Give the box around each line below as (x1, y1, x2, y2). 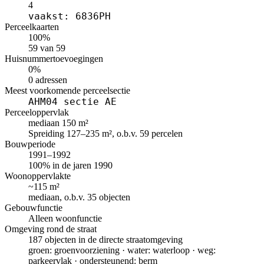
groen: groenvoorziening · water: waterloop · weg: (28, 245, 216, 256)
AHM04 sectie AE (28, 96, 117, 108)
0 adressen (28, 75, 67, 85)
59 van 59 (28, 43, 65, 54)
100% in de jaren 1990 (28, 160, 113, 171)
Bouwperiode (5, 139, 55, 150)
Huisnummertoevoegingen (5, 54, 103, 64)
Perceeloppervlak (5, 107, 69, 118)
